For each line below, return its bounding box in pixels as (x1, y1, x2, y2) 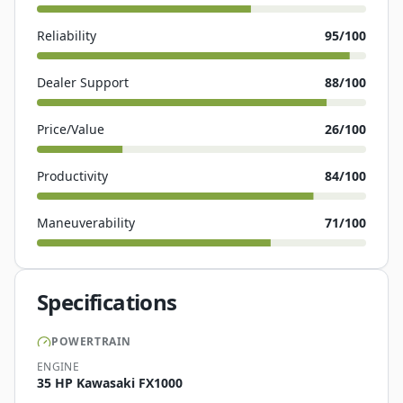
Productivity (37, 167, 108, 184)
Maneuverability (37, 214, 135, 231)
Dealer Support (37, 74, 129, 91)
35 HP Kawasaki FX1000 (37, 374, 183, 391)
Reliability (37, 27, 96, 44)
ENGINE (37, 359, 79, 374)
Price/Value (37, 121, 104, 138)
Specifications (37, 287, 177, 317)
